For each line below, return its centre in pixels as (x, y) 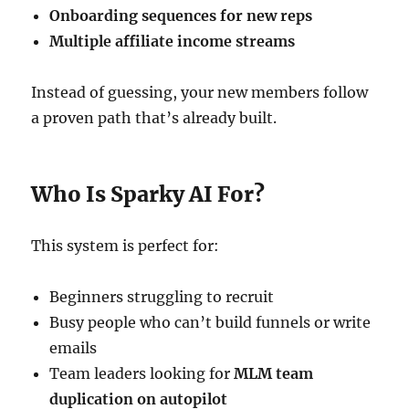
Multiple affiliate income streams (173, 41)
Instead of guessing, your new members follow (200, 92)
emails (73, 348)
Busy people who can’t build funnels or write (210, 322)
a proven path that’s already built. (154, 118)
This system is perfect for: (126, 246)
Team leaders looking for (142, 373)
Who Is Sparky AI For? (148, 194)
